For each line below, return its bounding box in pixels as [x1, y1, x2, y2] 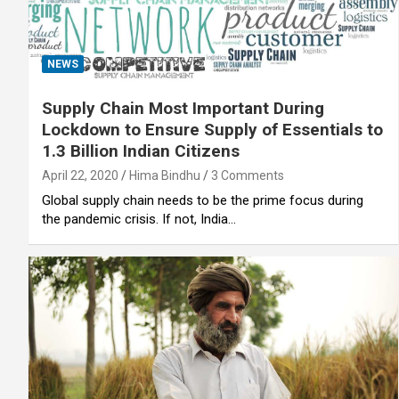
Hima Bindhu [129, 168, 200, 183]
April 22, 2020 [42, 168, 118, 183]
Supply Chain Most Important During [42, 98, 324, 119]
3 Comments [211, 168, 284, 183]
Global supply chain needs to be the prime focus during [42, 192, 363, 209]
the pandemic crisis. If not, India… [42, 211, 236, 228]
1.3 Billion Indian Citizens [42, 141, 240, 162]
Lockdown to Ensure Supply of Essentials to [42, 119, 383, 141]
